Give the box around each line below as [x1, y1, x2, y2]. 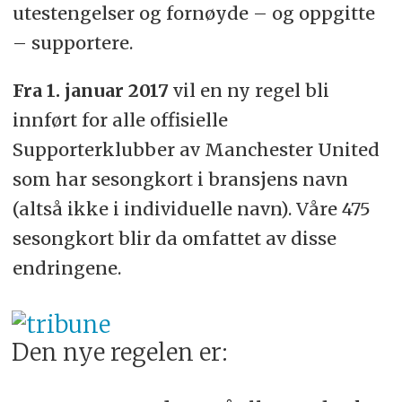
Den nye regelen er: [12, 337, 229, 368]
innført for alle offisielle [12, 109, 228, 132]
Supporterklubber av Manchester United [12, 138, 380, 162]
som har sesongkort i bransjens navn [12, 168, 348, 191]
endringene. [12, 257, 121, 280]
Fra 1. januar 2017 [12, 79, 169, 102]
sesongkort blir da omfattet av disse [12, 227, 336, 250]
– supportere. [12, 31, 133, 55]
